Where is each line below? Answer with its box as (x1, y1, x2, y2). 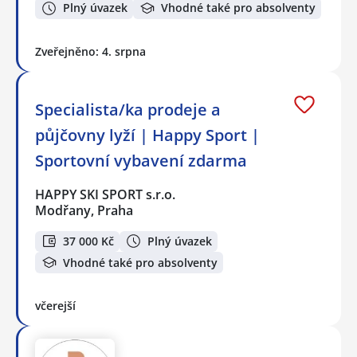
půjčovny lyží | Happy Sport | (35, 124, 260, 146)
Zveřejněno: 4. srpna (35, 43, 146, 59)
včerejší (35, 297, 76, 313)
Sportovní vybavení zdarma (35, 149, 247, 171)
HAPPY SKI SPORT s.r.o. (35, 185, 177, 203)
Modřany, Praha (35, 201, 133, 219)
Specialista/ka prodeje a (35, 98, 221, 120)
